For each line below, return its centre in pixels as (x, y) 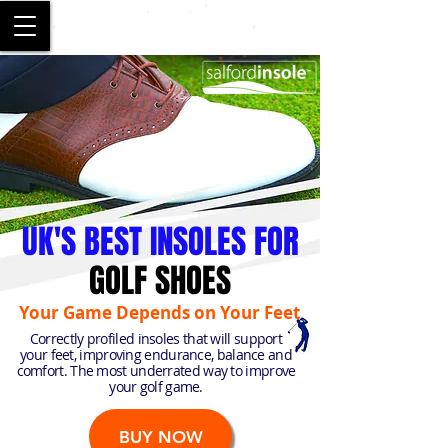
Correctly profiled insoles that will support (156, 338)
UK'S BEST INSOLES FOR (160, 241)
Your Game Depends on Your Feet (159, 312)
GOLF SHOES (160, 280)
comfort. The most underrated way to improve (156, 370)
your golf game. (156, 386)
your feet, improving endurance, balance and (156, 354)
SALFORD (160, 27)
